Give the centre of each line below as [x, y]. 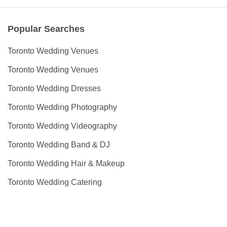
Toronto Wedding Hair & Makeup [66, 164]
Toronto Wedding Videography [62, 126]
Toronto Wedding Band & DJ [59, 145]
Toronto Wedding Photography [62, 107]
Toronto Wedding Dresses [54, 89]
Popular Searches [46, 29]
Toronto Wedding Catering [55, 182]
